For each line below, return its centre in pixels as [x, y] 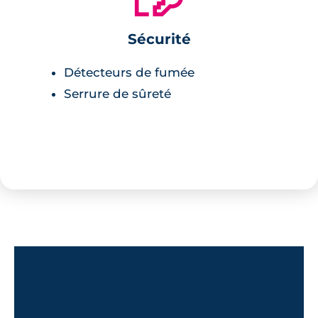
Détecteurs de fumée [129, 72]
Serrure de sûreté [117, 93]
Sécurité [159, 39]
